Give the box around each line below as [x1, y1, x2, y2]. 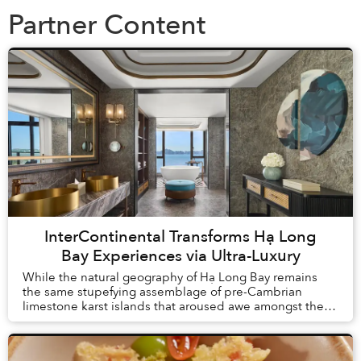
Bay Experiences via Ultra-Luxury [60, 244, 301, 267]
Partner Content [8, 6, 205, 44]
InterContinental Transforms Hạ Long [44, 225, 317, 247]
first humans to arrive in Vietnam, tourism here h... [23, 312, 299, 329]
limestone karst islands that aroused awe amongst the [23, 297, 324, 314]
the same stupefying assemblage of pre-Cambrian [23, 283, 302, 300]
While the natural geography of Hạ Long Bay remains [23, 268, 317, 285]
